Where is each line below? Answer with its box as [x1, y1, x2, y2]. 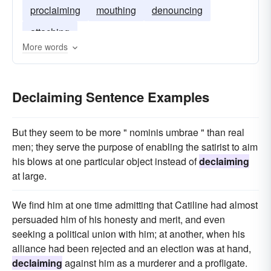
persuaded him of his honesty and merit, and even [12, 212, 225, 226]
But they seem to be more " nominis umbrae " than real [12, 125, 244, 139]
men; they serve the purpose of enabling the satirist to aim [12, 140, 258, 154]
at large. [12, 169, 47, 183]
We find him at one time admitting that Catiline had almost [12, 198, 258, 212]
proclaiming [30, 3, 80, 17]
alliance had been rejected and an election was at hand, [12, 241, 251, 255]
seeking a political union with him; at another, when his [12, 227, 245, 241]
